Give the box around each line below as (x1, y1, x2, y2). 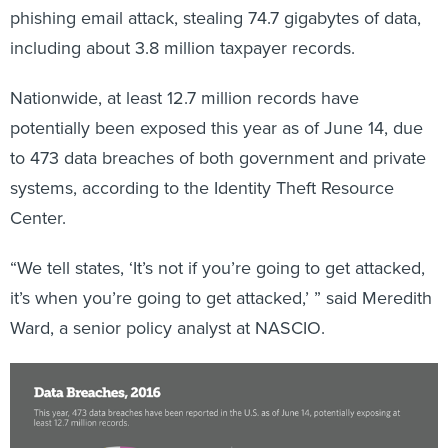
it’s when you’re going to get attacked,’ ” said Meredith (10, 263, 432, 290)
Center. (10, 183, 66, 210)
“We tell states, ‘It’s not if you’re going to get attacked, (10, 233, 425, 260)
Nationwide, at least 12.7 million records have (10, 63, 359, 90)
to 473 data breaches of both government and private (10, 123, 426, 150)
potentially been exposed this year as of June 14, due (10, 93, 423, 120)
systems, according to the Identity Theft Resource (10, 153, 394, 180)
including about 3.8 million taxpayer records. (10, 13, 355, 40)
